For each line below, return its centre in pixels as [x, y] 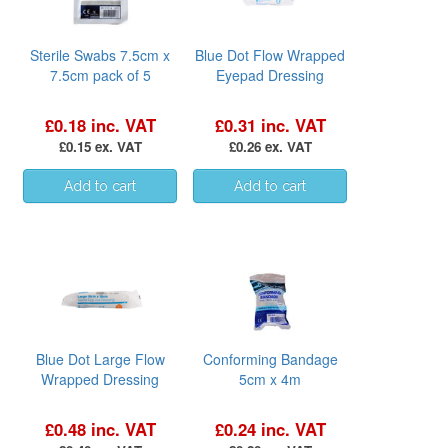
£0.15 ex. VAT [100, 146]
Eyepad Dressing [270, 74]
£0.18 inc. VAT [100, 124]
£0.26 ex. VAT [270, 146]
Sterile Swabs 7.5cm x [100, 54]
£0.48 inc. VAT [100, 428]
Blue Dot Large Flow [100, 358]
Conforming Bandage [270, 358]
